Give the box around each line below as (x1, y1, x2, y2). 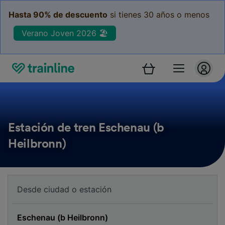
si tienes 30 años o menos (107, 10, 209, 20)
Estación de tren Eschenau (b (8, 122, 164, 134)
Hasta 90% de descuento (9, 10, 107, 20)
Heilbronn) (8, 138, 66, 150)
